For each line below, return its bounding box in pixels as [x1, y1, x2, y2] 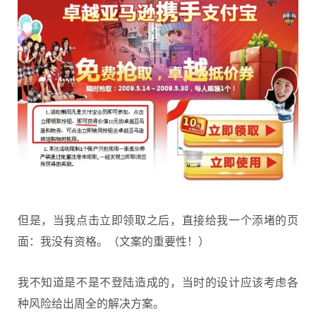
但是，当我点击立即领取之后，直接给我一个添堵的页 [18, 211, 298, 228]
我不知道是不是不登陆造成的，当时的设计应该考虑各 [18, 274, 298, 291]
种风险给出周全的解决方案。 [18, 295, 164, 312]
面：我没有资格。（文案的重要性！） [18, 232, 209, 249]
